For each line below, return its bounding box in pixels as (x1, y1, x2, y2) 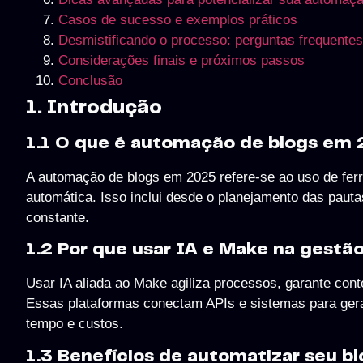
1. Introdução (26, 98, 162, 117)
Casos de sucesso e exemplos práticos (58, 11, 297, 28)
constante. (26, 209, 89, 225)
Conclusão (58, 72, 122, 88)
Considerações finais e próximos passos (58, 52, 305, 68)
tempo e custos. (26, 316, 123, 332)
